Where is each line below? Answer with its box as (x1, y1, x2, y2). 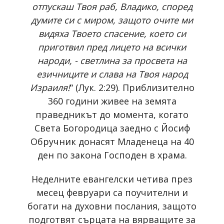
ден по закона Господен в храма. (37, 148, 187, 161)
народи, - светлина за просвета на (37, 54, 187, 66)
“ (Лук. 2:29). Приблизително (69, 81, 194, 93)
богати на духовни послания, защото (27, 199, 196, 212)
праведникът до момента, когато (35, 108, 188, 120)
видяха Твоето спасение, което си (38, 27, 186, 39)
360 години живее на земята (47, 94, 176, 107)
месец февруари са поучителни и (36, 186, 188, 198)
